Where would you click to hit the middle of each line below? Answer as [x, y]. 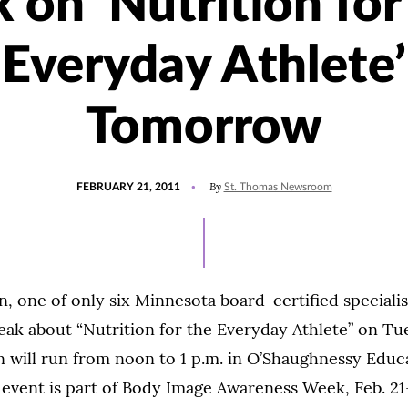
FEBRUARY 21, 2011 [128, 187]
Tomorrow [204, 127]
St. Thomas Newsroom [278, 187]
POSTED [97, 178]
